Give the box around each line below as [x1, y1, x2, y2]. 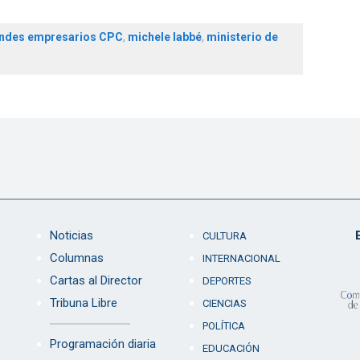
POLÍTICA [202, 320, 245, 333]
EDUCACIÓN [202, 342, 260, 355]
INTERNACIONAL [202, 252, 280, 265]
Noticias [49, 228, 93, 243]
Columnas [49, 251, 104, 266]
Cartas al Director [49, 273, 142, 288]
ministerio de [206, 31, 278, 44]
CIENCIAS [202, 297, 247, 310]
